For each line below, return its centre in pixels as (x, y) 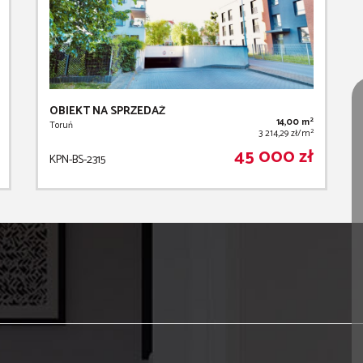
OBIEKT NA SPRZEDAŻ (107, 112)
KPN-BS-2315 (77, 160)
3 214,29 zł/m (284, 134)
